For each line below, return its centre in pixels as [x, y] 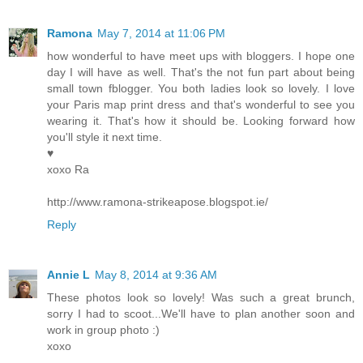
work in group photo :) [103, 329]
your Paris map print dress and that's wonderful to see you [201, 104]
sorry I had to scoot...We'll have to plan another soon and [201, 313]
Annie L [68, 274]
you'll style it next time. [105, 137]
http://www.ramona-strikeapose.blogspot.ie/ [158, 201]
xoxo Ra [68, 169]
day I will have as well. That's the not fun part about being [201, 72]
